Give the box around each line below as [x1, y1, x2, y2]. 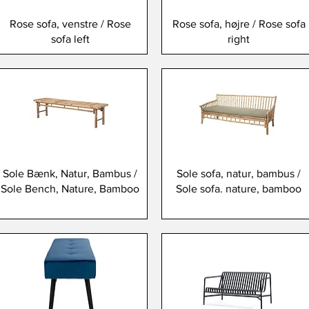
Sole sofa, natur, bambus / [177, 168, 301, 180]
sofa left [50, 33, 90, 46]
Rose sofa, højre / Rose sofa [172, 18, 306, 30]
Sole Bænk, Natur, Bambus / [3, 168, 138, 180]
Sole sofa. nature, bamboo [176, 183, 302, 195]
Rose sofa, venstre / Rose [9, 18, 131, 30]
